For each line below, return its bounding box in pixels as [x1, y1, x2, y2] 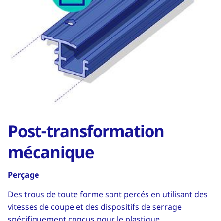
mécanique [8, 141, 94, 164]
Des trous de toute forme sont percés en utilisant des [8, 189, 208, 200]
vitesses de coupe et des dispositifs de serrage [8, 201, 182, 213]
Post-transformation [8, 120, 164, 143]
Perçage [8, 169, 39, 181]
